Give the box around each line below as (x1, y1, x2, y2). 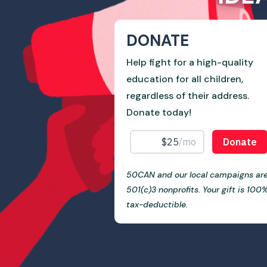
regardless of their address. (126, 89, 249, 102)
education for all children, (126, 72, 243, 85)
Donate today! (126, 105, 191, 119)
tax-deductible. (126, 198, 188, 210)
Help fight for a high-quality (126, 55, 253, 69)
